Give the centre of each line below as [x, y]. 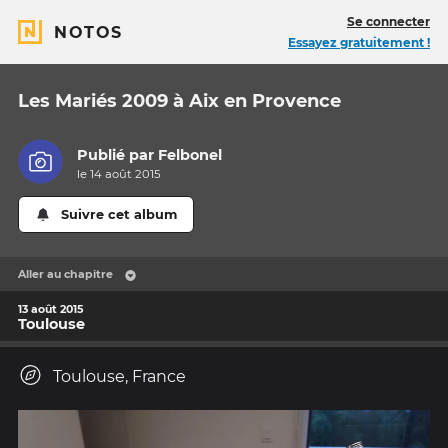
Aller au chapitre [65, 274]
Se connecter [388, 21]
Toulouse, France [119, 377]
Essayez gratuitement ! [359, 42]
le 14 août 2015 [119, 174]
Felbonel [190, 155]
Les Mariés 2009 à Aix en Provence [179, 101]
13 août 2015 [50, 308]
